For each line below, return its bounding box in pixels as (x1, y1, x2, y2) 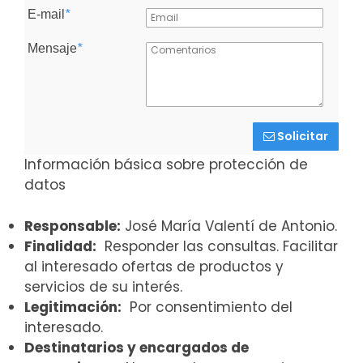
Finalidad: (24, 236, 96, 256)
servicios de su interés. (24, 276, 182, 297)
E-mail (27, 7, 65, 22)
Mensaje (27, 41, 77, 56)
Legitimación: (24, 297, 122, 317)
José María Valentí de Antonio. (121, 216, 337, 236)
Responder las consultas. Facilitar (96, 236, 338, 256)
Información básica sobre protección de (24, 155, 308, 175)
